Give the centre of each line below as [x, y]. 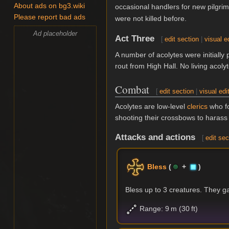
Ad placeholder [55, 33]
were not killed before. [151, 19]
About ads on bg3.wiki [50, 6]
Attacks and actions [155, 138]
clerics [197, 106]
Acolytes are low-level [151, 106]
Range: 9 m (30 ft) [168, 208]
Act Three [135, 38]
